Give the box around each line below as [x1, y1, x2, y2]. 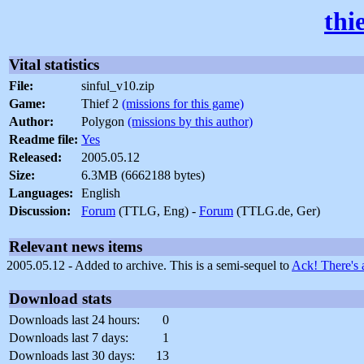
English [81, 186, 120, 201]
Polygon [81, 115, 128, 129]
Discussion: [9, 204, 71, 219]
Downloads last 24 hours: [9, 313, 140, 327]
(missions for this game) [122, 97, 244, 111]
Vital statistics [9, 56, 99, 74]
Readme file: [9, 132, 78, 147]
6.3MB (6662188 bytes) [81, 168, 205, 183]
